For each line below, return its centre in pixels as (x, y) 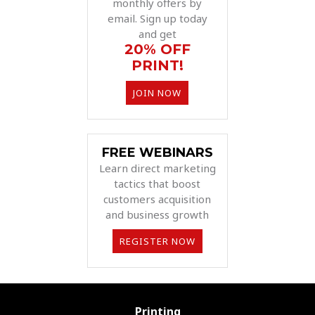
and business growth (157, 214)
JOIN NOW (157, 92)
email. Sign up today (157, 18)
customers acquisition (157, 199)
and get (157, 33)
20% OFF (157, 49)
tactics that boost (157, 183)
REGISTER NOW (157, 241)
